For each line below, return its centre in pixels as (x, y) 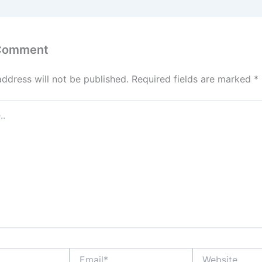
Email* (81, 253)
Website (208, 253)
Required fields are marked (193, 79)
